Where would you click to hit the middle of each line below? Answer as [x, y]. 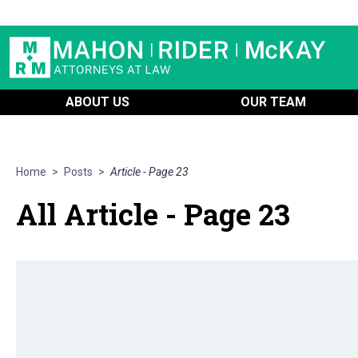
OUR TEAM [273, 102]
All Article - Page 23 [153, 214]
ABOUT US [97, 102]
